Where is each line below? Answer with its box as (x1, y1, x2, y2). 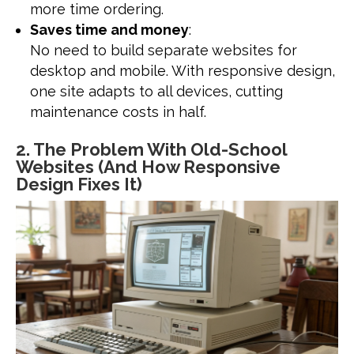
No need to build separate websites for (30, 41, 297, 58)
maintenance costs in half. (30, 103, 206, 120)
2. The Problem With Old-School (16, 138, 287, 160)
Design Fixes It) (16, 173, 142, 194)
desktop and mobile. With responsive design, (30, 62, 335, 79)
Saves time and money (30, 21, 189, 38)
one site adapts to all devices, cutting (30, 82, 283, 100)
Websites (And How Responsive (16, 156, 281, 177)
